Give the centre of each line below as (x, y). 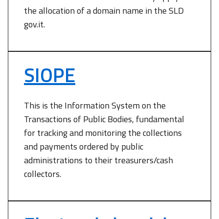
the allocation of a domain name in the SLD (104, 11)
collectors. (43, 174)
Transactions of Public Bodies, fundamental (104, 119)
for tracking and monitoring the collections (103, 133)
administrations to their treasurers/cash (99, 160)
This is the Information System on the (95, 105)
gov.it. (34, 24)
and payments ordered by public (84, 146)
